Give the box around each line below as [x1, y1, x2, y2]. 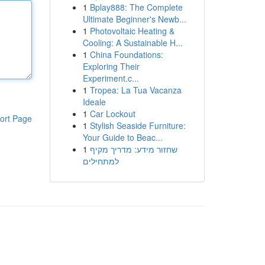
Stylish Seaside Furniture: [89, 119, 186, 131]
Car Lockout [89, 108, 135, 119]
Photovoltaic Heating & [89, 25, 174, 37]
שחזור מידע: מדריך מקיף [89, 143, 177, 155]
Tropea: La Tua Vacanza [89, 84, 182, 96]
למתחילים [82, 155, 119, 167]
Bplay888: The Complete [89, 1, 183, 13]
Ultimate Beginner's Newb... [82, 13, 186, 25]
